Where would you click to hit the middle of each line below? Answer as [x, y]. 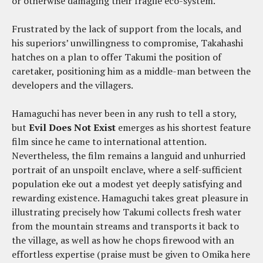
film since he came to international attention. [109, 141]
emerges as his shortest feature [183, 127]
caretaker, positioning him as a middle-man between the [131, 71]
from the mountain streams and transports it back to [125, 226]
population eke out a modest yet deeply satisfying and [127, 183]
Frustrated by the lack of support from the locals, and [127, 28]
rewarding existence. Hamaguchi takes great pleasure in [130, 198]
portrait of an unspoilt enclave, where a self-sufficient [127, 169]
